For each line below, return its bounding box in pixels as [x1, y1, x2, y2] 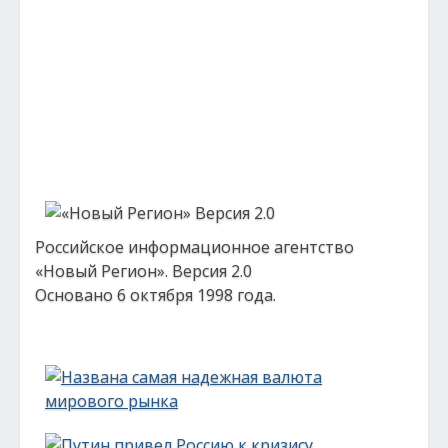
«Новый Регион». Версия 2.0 [35, 260, 252, 282]
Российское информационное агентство [35, 236, 354, 258]
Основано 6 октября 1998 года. [35, 284, 276, 306]
